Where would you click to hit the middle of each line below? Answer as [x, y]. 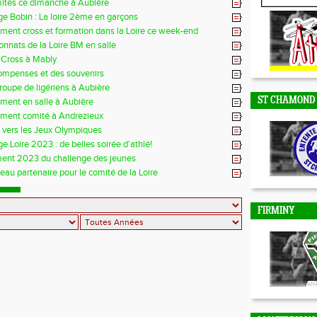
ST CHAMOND [287, 101]
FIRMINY [276, 211]
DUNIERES [279, 16]
